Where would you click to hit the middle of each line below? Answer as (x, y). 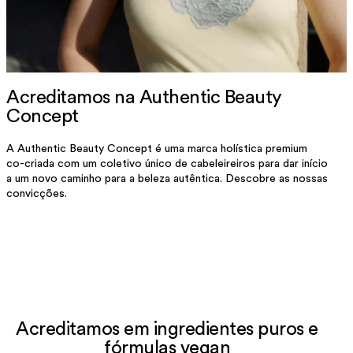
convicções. (37, 193)
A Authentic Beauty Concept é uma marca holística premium (157, 149)
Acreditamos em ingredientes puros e (167, 329)
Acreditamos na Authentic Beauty (144, 98)
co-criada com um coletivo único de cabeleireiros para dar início (167, 163)
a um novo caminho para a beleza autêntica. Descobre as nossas (167, 178)
